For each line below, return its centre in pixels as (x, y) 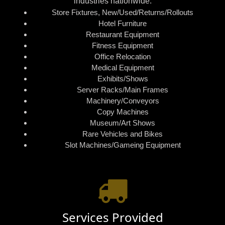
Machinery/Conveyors (123, 101)
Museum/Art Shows (123, 123)
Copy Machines (123, 112)
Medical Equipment (123, 68)
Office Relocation (123, 57)
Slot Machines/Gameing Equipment (123, 145)
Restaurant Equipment (123, 34)
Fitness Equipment (123, 45)
